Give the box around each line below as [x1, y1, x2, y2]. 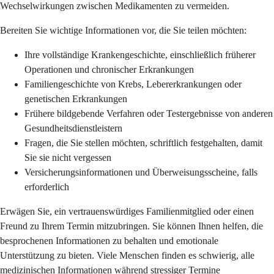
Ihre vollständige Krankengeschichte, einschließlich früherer [24, 50, 256, 61]
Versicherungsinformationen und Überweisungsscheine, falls [24, 167, 257, 178]
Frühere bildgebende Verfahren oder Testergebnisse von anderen [24, 108, 273, 119]
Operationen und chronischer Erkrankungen [24, 64, 194, 75]
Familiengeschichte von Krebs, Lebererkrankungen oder [24, 79, 242, 90]
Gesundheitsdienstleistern [24, 123, 122, 134]
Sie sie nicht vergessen [24, 152, 111, 163]
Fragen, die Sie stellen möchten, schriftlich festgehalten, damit [24, 138, 262, 149]
